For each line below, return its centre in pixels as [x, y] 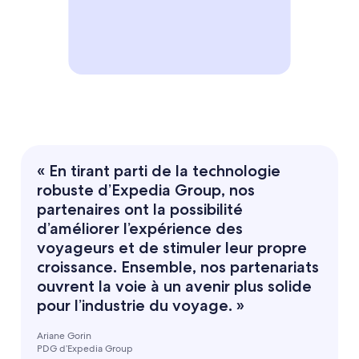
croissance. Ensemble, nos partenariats [178, 266]
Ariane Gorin [64, 335]
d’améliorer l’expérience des [140, 228]
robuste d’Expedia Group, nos [146, 190]
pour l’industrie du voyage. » [141, 305]
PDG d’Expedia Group [85, 348]
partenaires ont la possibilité [140, 209]
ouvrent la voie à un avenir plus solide [174, 286]
